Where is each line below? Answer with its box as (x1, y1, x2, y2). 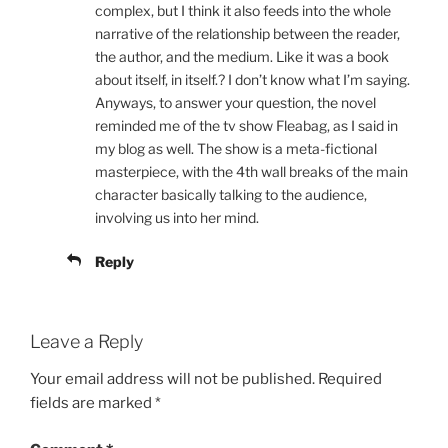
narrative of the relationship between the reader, (95, 24, 400, 42)
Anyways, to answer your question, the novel (95, 93, 376, 111)
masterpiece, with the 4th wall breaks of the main (95, 162, 408, 180)
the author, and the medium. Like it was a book (95, 47, 389, 65)
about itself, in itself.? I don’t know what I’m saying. (95, 70, 410, 88)
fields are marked (30, 394, 155, 413)
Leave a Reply (30, 330, 143, 352)
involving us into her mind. (95, 208, 259, 226)
